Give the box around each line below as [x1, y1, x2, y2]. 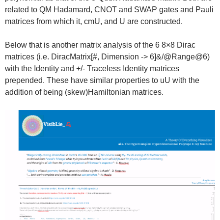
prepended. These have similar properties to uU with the [5, 76, 199, 84]
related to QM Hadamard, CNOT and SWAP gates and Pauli [5, 5, 214, 14]
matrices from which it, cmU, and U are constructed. [5, 17, 183, 26]
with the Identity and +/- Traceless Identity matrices [5, 64, 179, 73]
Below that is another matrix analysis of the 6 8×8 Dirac [5, 40, 195, 49]
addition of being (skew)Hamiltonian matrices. [5, 87, 164, 96]
